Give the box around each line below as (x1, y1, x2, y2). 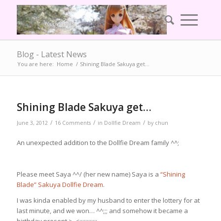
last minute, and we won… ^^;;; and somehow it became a (16, 206, 188, 216)
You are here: (17, 60, 54, 68)
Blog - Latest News (16, 49, 87, 60)
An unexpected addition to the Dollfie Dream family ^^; (16, 138, 179, 147)
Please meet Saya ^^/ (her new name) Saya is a (16, 170, 160, 179)
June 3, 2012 (16, 119, 48, 126)
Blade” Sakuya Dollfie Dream (16, 180, 103, 189)
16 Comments (54, 119, 91, 126)
